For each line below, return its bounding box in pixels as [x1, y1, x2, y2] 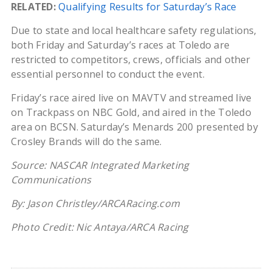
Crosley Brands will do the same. [10, 135, 162, 149]
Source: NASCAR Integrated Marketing [10, 158, 189, 172]
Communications [10, 173, 92, 187]
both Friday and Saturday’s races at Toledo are [10, 38, 230, 52]
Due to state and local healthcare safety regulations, [10, 24, 257, 38]
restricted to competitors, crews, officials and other [10, 53, 251, 67]
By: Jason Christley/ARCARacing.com [10, 197, 180, 211]
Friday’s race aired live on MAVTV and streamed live [10, 91, 252, 105]
